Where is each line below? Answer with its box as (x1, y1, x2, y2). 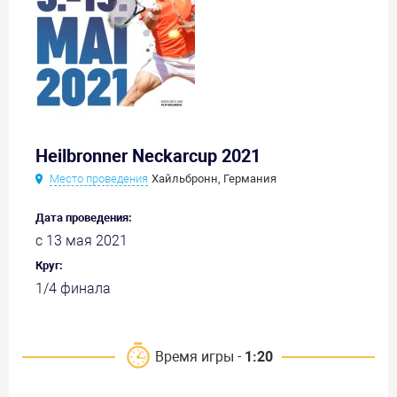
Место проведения (50, 172, 148, 186)
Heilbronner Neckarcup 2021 (35, 145, 261, 167)
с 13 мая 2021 (35, 232, 128, 250)
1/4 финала (35, 280, 111, 298)
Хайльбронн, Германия (152, 172, 276, 186)
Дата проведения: (35, 211, 132, 225)
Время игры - (155, 348, 245, 366)
